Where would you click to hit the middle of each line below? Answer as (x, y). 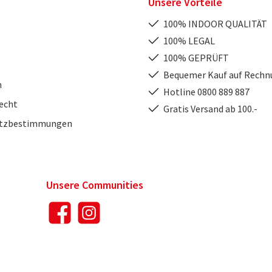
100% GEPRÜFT (196, 58)
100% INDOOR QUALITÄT (215, 24)
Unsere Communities (95, 185)
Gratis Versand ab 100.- (210, 109)
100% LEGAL (189, 41)
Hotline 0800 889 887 (206, 92)
